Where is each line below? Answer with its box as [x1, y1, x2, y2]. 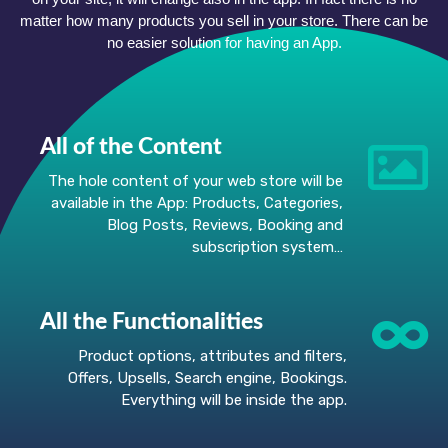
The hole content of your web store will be [48, 172, 343, 191]
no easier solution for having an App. [106, 33, 342, 51]
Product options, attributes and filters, [78, 347, 347, 366]
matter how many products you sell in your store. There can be [20, 11, 428, 29]
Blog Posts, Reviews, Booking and [107, 216, 343, 235]
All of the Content [40, 135, 222, 159]
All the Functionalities [40, 310, 263, 334]
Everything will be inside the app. [121, 391, 347, 410]
